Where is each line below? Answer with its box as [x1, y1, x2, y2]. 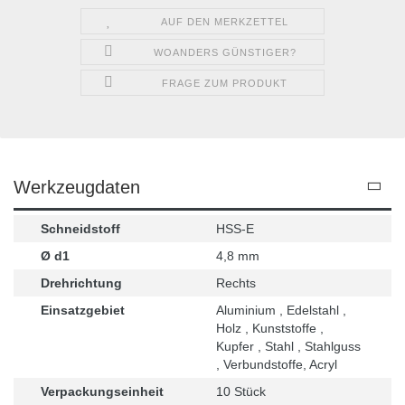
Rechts [216, 275, 256, 290]
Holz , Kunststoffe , [216, 320, 324, 335]
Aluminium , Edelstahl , [216, 302, 346, 317]
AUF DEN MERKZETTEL [161, 15, 289, 27]
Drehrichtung [41, 275, 122, 290]
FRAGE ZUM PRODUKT [162, 77, 288, 89]
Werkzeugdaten [14, 176, 140, 197]
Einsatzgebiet [41, 302, 125, 317]
